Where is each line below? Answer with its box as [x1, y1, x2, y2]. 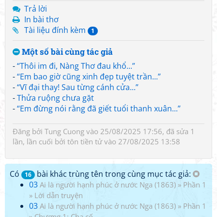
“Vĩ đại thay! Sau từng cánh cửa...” [17, 82, 139, 93]
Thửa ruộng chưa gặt [17, 93, 94, 103]
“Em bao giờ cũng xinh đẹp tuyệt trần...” [17, 71, 161, 82]
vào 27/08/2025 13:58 [102, 137, 180, 146]
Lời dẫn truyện [34, 190, 83, 200]
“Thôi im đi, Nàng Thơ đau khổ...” [17, 61, 135, 71]
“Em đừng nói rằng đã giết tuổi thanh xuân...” [17, 103, 181, 114]
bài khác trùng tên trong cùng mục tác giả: [35, 169, 193, 179]
